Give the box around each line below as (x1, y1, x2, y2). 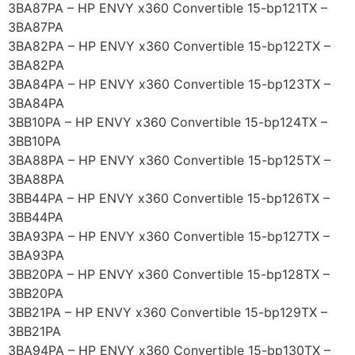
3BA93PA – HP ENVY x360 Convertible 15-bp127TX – (8, 228, 330, 245)
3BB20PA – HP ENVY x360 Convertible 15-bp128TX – (8, 266, 330, 283)
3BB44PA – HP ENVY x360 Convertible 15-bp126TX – (8, 190, 330, 207)
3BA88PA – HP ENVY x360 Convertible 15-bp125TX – (8, 152, 330, 169)
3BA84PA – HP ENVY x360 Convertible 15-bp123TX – (8, 76, 330, 93)
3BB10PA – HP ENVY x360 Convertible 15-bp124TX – (8, 114, 327, 131)
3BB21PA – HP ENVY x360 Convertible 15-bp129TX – (8, 304, 327, 321)
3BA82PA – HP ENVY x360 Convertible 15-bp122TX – (8, 38, 330, 55)
